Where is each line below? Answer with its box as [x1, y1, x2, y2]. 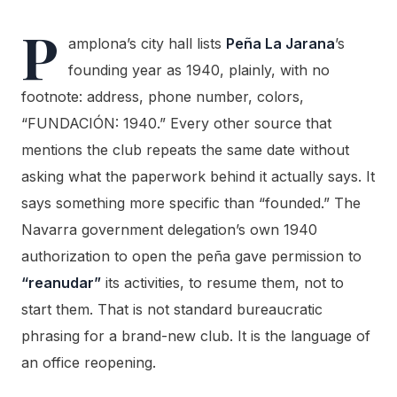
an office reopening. [21, 354, 156, 372]
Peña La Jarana [226, 35, 335, 53]
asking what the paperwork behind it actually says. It [21, 167, 375, 186]
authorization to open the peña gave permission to [21, 247, 362, 266]
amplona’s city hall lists [68, 35, 226, 53]
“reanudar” [21, 274, 101, 292]
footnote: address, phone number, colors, [21, 88, 304, 106]
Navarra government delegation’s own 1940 [21, 221, 317, 239]
